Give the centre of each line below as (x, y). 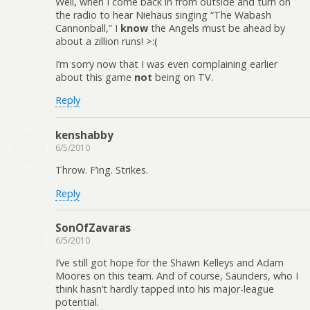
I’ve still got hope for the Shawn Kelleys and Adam (170, 263)
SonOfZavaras (93, 228)
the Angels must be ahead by (217, 28)
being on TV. (183, 77)
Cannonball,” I (88, 28)
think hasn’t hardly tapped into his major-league (165, 289)
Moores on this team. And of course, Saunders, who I (177, 276)
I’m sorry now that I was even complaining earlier (166, 64)
